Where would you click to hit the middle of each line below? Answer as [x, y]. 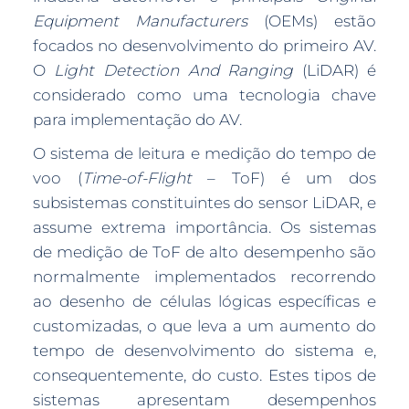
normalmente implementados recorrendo [204, 277]
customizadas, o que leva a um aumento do [204, 326]
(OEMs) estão [312, 21]
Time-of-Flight [136, 178]
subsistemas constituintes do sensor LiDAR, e [204, 203]
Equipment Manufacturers [140, 21]
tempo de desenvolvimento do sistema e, [204, 351]
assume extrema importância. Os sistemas [204, 227]
